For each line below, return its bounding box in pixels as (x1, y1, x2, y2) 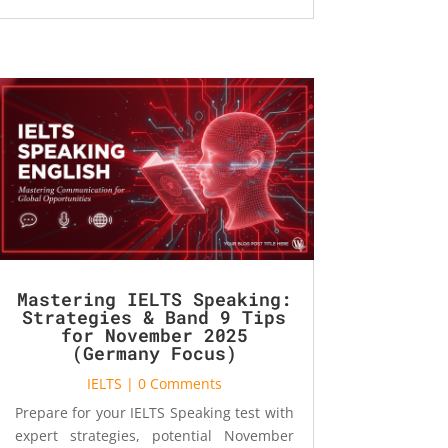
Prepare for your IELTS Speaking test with (14, 403, 294, 423)
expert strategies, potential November (14, 426, 294, 446)
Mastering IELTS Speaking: (16, 287, 292, 312)
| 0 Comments (121, 374, 222, 394)
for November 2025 (60, 323, 248, 348)
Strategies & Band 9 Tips (22, 305, 287, 330)
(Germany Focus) (71, 341, 237, 366)
